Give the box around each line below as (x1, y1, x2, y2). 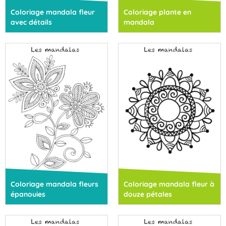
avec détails (11, 17, 52, 27)
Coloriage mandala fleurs (11, 180, 98, 189)
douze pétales (124, 190, 172, 199)
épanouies (11, 190, 45, 199)
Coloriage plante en (124, 7, 191, 17)
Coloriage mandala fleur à (124, 180, 214, 189)
